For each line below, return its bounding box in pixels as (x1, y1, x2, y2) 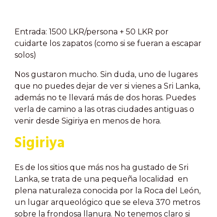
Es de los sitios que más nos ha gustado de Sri (15, 163, 188, 172)
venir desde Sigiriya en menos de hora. (15, 116, 163, 125)
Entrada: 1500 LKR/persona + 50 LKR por (15, 27, 169, 36)
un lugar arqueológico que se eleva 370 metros (15, 198, 200, 207)
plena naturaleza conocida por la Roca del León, (15, 186, 201, 195)
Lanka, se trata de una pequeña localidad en (15, 174, 188, 184)
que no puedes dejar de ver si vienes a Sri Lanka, (15, 81, 200, 91)
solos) (15, 50, 36, 60)
